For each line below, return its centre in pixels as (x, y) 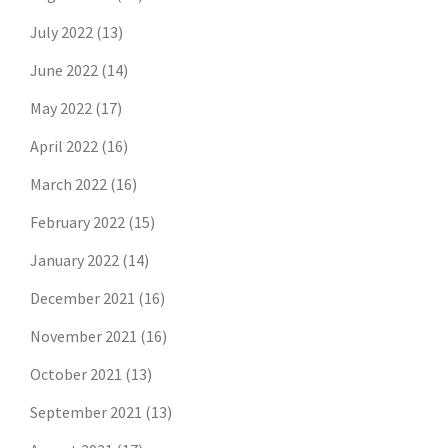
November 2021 (83, 336)
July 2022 (61, 32)
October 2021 (76, 374)
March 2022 (68, 184)
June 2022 (64, 70)
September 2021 (86, 412)
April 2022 (64, 146)
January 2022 (74, 260)
